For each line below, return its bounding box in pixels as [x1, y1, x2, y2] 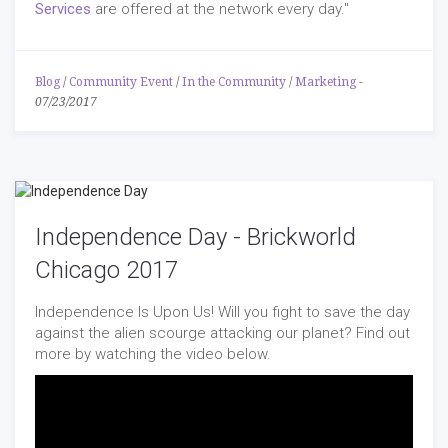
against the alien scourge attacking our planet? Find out [35, 324, 410, 343]
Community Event [69, 75, 173, 90]
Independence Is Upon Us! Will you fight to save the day [35, 303, 410, 322]
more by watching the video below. [35, 345, 271, 364]
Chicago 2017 [35, 256, 178, 285]
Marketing [295, 75, 356, 90]
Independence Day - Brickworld [35, 223, 356, 252]
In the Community [182, 75, 286, 90]
